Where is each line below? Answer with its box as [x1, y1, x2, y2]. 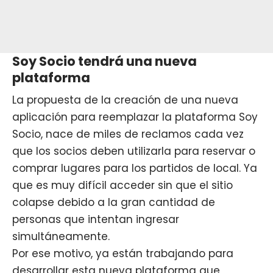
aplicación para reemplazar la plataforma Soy [12, 109, 258, 124]
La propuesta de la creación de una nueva [12, 92, 238, 107]
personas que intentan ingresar [12, 211, 179, 227]
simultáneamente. [12, 229, 110, 244]
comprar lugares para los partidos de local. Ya [12, 160, 257, 175]
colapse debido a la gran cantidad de [12, 194, 215, 210]
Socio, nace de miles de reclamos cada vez [12, 126, 244, 141]
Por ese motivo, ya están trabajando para [12, 246, 233, 261]
